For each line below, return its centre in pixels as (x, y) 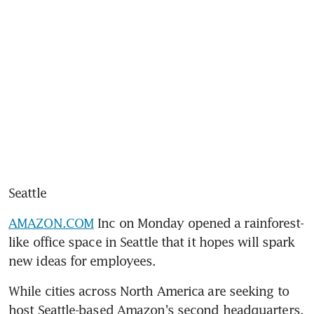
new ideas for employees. (82, 260)
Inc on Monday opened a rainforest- (199, 223)
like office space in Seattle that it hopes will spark (152, 241)
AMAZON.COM (51, 223)
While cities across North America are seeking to (149, 291)
